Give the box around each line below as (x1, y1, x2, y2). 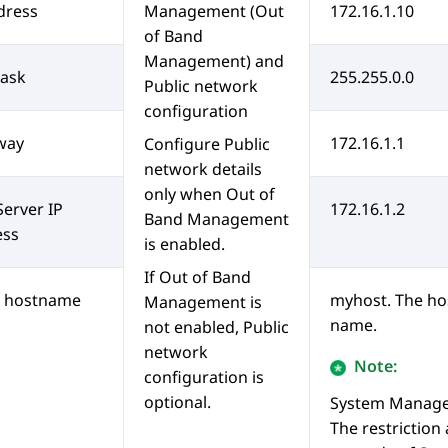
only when (144, 183, 226, 206)
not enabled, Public (144, 316, 289, 339)
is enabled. (144, 233, 225, 256)
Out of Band (159, 266, 251, 289)
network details (144, 158, 262, 181)
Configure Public (144, 133, 270, 156)
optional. (144, 391, 211, 414)
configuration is (144, 366, 264, 389)
